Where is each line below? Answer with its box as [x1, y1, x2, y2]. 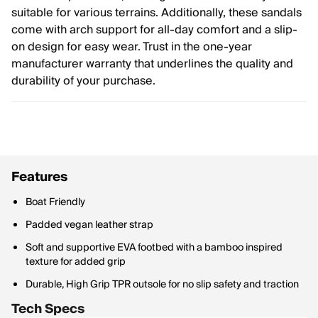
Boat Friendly [26, 194, 85, 211]
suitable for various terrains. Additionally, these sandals [11, 3, 302, 23]
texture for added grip [26, 253, 126, 270]
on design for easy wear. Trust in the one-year [11, 37, 252, 57]
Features [11, 166, 67, 188]
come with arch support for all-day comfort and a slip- [11, 20, 297, 40]
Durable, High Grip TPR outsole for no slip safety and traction [26, 276, 299, 293]
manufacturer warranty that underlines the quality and [11, 54, 293, 74]
